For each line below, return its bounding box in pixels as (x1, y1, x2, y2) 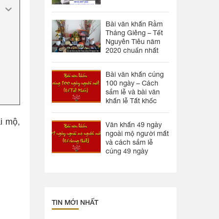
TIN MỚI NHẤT (52, 198, 98, 206)
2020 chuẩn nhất (106, 46, 158, 54)
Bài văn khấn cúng (106, 70, 164, 78)
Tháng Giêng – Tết (106, 29, 163, 37)
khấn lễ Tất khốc (106, 97, 157, 105)
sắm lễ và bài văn (106, 88, 160, 96)
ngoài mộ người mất (106, 130, 169, 137)
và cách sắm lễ (106, 138, 153, 146)
